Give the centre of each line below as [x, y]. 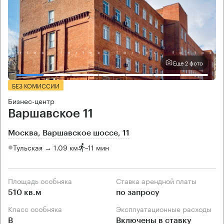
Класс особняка [37, 208]
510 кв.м [25, 192]
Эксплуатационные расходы [166, 208]
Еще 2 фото [188, 63]
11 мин [98, 147]
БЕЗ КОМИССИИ [36, 85]
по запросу [138, 192]
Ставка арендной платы [159, 180]
